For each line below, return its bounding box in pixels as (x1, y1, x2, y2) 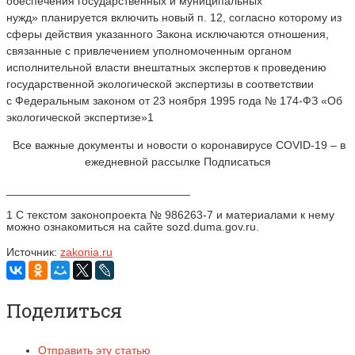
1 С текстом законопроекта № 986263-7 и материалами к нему (6, 208, 334, 221)
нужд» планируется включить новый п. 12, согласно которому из (6, 10, 342, 24)
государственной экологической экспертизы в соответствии (6, 77, 314, 90)
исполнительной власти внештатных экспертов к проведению (6, 60, 326, 74)
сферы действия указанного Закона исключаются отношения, (6, 27, 329, 40)
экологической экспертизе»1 (6, 110, 154, 124)
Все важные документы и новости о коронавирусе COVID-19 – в (10, 138, 345, 151)
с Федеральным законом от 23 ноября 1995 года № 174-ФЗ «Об (6, 94, 342, 107)
